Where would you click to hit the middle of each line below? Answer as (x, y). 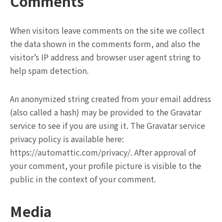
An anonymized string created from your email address (111, 98)
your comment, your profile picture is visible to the (106, 165)
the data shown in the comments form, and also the (105, 43)
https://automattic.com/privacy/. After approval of (103, 152)
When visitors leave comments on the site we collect (107, 30)
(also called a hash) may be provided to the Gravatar (106, 112)
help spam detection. (49, 70)
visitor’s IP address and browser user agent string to (105, 57)
